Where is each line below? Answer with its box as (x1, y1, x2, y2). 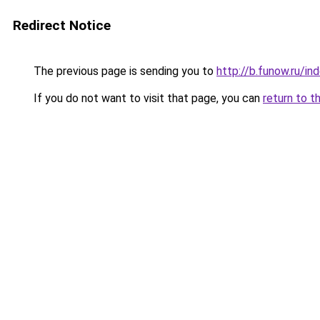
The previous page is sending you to (31, 64, 216, 78)
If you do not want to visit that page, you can (31, 91, 263, 105)
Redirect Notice (13, 17, 111, 34)
